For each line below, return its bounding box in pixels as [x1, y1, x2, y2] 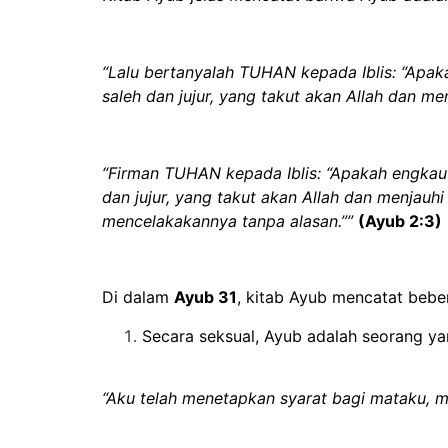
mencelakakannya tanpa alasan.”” [102, 210, 358, 231]
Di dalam [102, 287, 174, 308]
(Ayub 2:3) [358, 210, 442, 231]
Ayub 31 [174, 287, 237, 308]
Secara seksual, [142, 325, 264, 346]
